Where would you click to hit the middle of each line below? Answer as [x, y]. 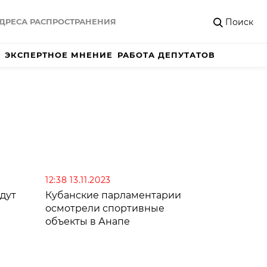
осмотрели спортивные [105, 209]
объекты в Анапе [88, 222]
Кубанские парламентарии [113, 195]
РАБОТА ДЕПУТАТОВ [166, 55]
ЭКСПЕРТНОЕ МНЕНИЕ [58, 55]
